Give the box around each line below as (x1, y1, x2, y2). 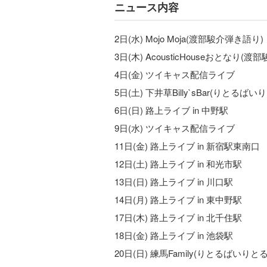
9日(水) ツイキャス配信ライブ (114, 121, 235, 134)
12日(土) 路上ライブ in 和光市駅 (114, 157, 242, 170)
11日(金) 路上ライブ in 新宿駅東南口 (114, 139, 260, 152)
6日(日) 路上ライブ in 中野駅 (114, 103, 228, 116)
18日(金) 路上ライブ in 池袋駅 (114, 228, 233, 241)
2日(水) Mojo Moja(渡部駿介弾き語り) (114, 32, 263, 45)
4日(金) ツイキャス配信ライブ (114, 67, 235, 80)
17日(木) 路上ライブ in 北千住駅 (114, 210, 242, 223)
